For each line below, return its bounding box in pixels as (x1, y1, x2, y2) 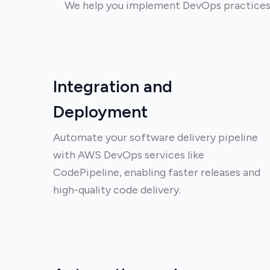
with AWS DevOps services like (53, 148, 204, 162)
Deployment (53, 101, 148, 122)
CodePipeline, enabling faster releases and (53, 166, 260, 179)
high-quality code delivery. (53, 183, 181, 196)
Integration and (53, 76, 172, 96)
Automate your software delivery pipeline (53, 131, 258, 144)
